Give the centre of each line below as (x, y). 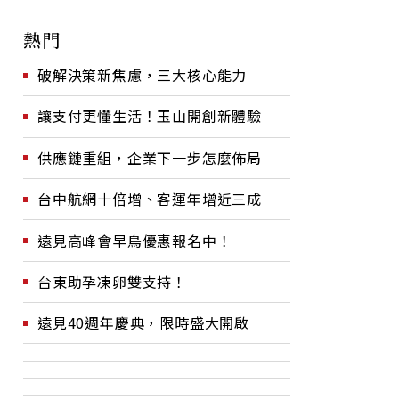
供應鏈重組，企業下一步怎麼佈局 (150, 157)
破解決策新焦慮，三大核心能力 (142, 75)
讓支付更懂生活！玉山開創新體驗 (150, 116)
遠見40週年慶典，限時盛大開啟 (143, 323)
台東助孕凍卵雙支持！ (112, 281)
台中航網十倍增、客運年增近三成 (150, 199)
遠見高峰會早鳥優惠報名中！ (135, 240)
